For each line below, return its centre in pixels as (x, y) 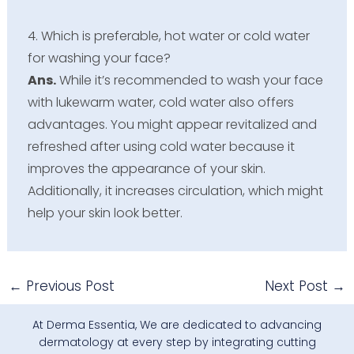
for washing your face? (99, 58)
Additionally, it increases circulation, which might (175, 190)
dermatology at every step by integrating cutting (177, 343)
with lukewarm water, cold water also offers (160, 102)
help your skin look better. (105, 213)
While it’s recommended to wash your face (189, 80)
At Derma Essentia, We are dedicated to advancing (177, 325)
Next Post (299, 286)
